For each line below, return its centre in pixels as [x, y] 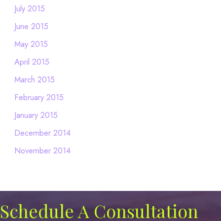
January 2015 [36, 115]
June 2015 [31, 26]
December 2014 [42, 133]
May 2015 [31, 44]
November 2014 [42, 151]
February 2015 [39, 97]
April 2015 [32, 61]
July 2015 [29, 8]
